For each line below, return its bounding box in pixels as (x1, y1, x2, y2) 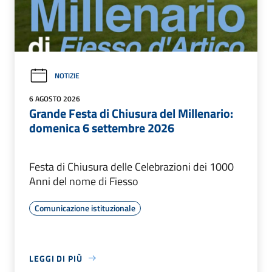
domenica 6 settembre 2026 (29, 118, 174, 137)
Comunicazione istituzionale (35, 201, 135, 214)
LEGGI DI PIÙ (29, 251, 83, 265)
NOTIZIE (55, 70, 80, 82)
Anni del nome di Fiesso (29, 172, 138, 189)
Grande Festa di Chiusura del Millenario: (29, 103, 233, 123)
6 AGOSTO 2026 (29, 92, 80, 104)
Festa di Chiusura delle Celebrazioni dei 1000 (29, 158, 234, 175)
